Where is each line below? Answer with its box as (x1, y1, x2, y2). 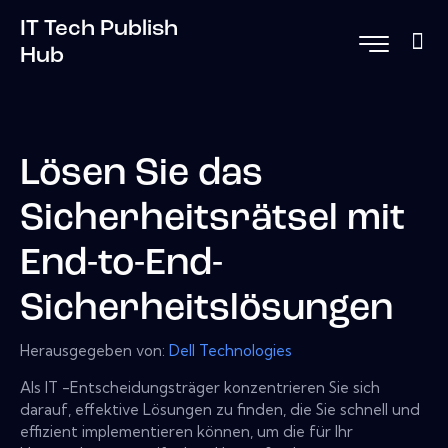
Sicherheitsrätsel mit (20, 201, 405, 239)
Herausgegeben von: (20, 340, 169, 360)
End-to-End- (20, 246, 223, 284)
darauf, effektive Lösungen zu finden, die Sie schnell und (20, 399, 420, 419)
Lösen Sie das (20, 156, 263, 194)
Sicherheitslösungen (20, 291, 393, 329)
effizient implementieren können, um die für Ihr (20, 421, 353, 441)
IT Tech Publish (20, 17, 178, 41)
